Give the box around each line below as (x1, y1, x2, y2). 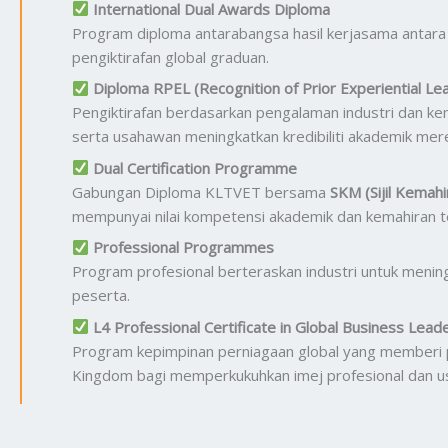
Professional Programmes (93, 237, 275, 257)
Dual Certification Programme (93, 157, 298, 178)
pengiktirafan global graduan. (72, 46, 269, 67)
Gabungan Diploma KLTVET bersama (72, 181, 330, 202)
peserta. (72, 285, 130, 305)
